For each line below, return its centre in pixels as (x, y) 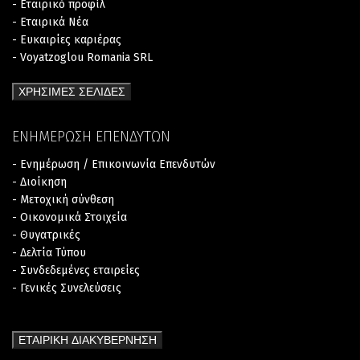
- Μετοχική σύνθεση (63, 199)
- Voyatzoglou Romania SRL (82, 57)
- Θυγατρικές (46, 235)
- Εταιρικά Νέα (50, 22)
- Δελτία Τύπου (49, 252)
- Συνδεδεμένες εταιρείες (76, 270)
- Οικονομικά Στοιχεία (70, 217)
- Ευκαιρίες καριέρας (67, 39)
